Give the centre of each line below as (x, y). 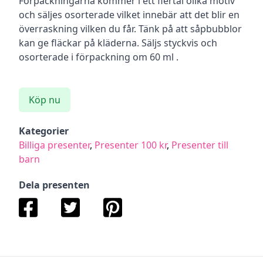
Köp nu (45, 100)
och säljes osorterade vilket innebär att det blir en (129, 15)
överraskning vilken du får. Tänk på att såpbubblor (130, 29)
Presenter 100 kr (131, 145)
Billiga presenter (54, 145)
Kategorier (44, 131)
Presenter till (200, 145)
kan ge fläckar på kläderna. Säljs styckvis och (118, 43)
